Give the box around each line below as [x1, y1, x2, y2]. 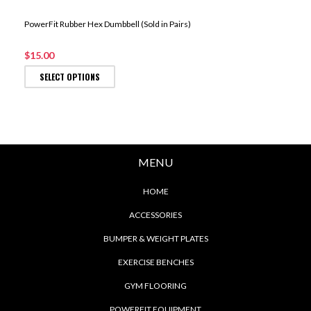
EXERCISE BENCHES [117, 257, 194, 268]
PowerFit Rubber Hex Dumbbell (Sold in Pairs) [24, 18, 191, 29]
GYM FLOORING [124, 280, 187, 292]
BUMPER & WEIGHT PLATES [103, 233, 208, 244]
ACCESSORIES [129, 210, 182, 221]
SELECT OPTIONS [40, 70, 100, 83]
